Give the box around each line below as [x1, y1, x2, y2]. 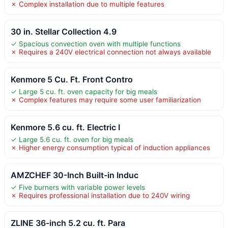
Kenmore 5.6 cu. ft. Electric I [11, 122, 120, 132]
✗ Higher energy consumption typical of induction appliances [11, 143, 210, 152]
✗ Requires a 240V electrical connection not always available [11, 47, 211, 56]
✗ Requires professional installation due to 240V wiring [11, 191, 190, 199]
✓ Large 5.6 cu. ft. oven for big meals [11, 135, 133, 144]
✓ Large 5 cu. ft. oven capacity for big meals [11, 87, 157, 96]
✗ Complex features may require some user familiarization [11, 95, 201, 104]
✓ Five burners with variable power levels [11, 183, 145, 191]
